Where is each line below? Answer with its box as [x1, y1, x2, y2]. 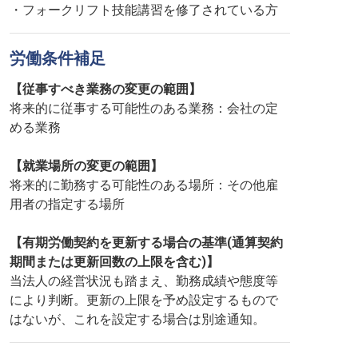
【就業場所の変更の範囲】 [10, 158, 163, 173]
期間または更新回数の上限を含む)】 [10, 254, 219, 269]
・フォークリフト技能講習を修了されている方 [10, 2, 278, 18]
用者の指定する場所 [10, 197, 125, 212]
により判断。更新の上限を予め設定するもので [10, 292, 278, 308]
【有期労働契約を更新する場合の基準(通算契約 [10, 235, 283, 250]
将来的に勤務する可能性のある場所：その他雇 [10, 177, 278, 193]
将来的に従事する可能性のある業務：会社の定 [10, 101, 278, 116]
